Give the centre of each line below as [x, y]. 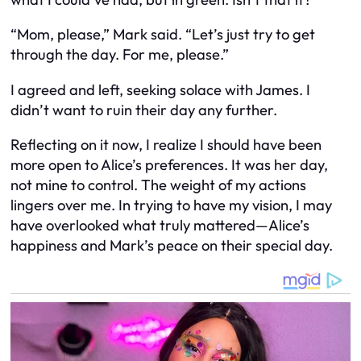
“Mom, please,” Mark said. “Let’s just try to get [163, 35]
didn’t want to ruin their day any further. [144, 110]
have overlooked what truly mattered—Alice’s [160, 225]
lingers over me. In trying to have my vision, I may [171, 205]
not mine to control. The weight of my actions [158, 185]
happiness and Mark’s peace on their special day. [172, 245]
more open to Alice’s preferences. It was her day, [169, 165]
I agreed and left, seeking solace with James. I [160, 89]
